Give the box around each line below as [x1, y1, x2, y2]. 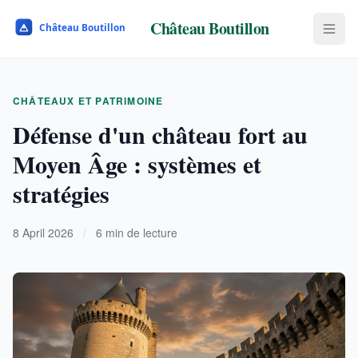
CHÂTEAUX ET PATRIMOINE [13, 93, 164, 108]
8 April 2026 [13, 225, 74, 241]
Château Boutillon [150, 17, 269, 40]
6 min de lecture [96, 225, 177, 241]
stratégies [13, 176, 109, 211]
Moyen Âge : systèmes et [13, 146, 261, 181]
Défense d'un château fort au [13, 117, 308, 152]
